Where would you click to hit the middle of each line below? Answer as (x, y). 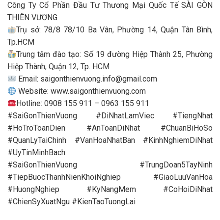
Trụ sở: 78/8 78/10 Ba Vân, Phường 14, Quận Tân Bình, (114, 30)
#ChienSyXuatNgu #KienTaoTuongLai (71, 202)
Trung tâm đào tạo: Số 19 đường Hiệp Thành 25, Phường (114, 55)
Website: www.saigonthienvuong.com (81, 91)
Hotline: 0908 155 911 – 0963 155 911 (83, 104)
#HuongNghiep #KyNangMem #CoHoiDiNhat (110, 190)
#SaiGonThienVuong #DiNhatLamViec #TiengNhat (110, 116)
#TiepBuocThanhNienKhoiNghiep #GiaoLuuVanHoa (110, 177)
